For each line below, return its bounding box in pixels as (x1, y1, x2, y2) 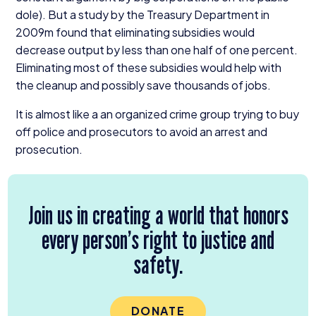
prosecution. (15, 141, 83, 157)
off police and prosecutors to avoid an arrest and (15, 123, 267, 139)
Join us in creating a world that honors (28, 200, 288, 231)
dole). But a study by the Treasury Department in (15, 6, 269, 22)
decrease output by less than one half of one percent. (15, 42, 298, 57)
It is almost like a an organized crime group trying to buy (15, 106, 299, 121)
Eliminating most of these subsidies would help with (15, 59, 281, 75)
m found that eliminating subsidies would (44, 24, 255, 39)
